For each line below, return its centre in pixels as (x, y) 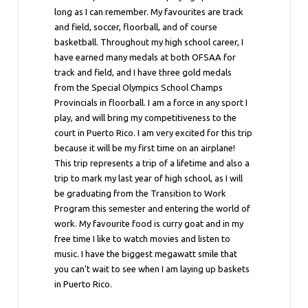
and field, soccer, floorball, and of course (136, 27)
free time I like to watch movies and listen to (143, 239)
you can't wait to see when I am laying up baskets (152, 269)
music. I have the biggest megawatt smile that (146, 254)
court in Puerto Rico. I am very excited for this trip (154, 133)
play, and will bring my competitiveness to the (146, 118)
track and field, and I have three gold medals (143, 73)
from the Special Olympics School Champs (139, 88)
